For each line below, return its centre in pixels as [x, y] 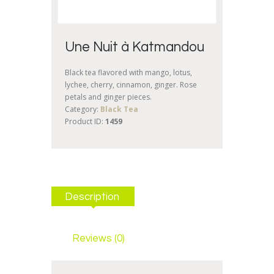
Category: [83, 109]
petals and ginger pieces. [108, 97]
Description [92, 197]
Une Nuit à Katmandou [135, 47]
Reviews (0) [98, 239]
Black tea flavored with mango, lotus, [128, 72]
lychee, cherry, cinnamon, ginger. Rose [131, 84]
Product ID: [85, 121]
